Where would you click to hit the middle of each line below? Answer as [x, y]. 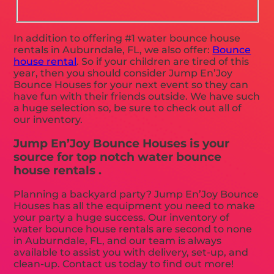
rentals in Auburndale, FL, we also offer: [113, 50]
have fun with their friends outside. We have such [137, 97]
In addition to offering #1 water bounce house [127, 39]
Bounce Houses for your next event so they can [131, 85]
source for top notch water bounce [118, 157]
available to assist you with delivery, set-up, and [131, 253]
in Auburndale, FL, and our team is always [118, 241]
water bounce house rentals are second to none [133, 229]
